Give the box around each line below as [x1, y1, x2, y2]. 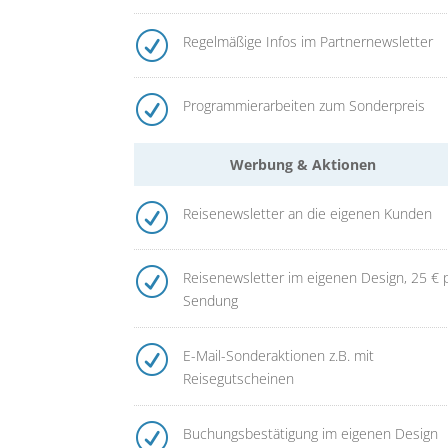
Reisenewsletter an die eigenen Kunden [182, 203, 432, 223]
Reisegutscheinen [182, 368, 294, 388]
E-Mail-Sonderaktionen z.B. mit [182, 345, 374, 365]
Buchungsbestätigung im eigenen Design [182, 424, 438, 443]
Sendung [182, 290, 238, 310]
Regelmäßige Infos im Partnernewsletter [182, 32, 433, 52]
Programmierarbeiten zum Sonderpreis [182, 96, 425, 116]
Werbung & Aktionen [229, 154, 376, 174]
